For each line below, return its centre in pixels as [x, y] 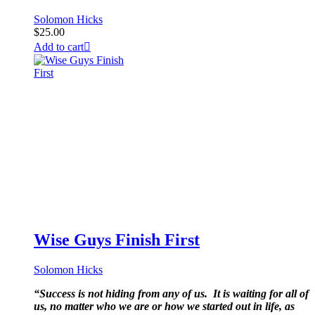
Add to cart [59, 47]
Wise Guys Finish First [117, 240]
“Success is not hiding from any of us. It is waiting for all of [171, 294]
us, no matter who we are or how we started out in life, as [164, 306]
